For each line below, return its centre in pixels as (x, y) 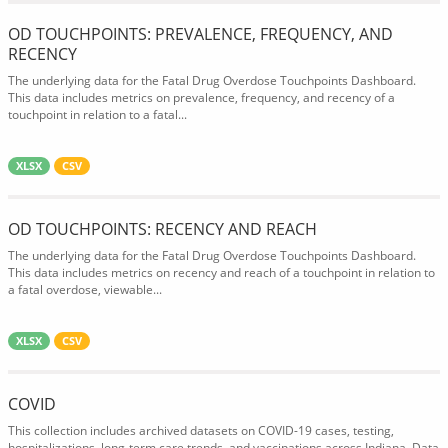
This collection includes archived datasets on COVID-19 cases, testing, (201, 430)
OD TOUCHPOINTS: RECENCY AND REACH (162, 229)
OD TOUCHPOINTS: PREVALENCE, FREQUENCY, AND (200, 34)
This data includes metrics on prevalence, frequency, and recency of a (201, 97)
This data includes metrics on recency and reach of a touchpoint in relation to (221, 272)
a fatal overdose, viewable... (85, 289)
